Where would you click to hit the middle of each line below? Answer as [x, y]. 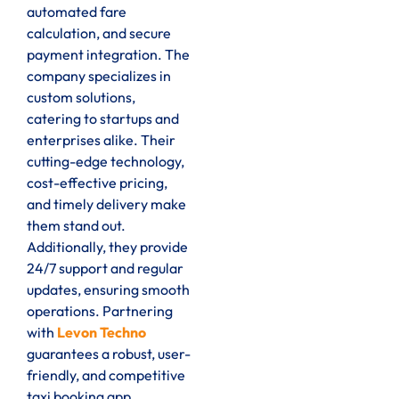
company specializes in [99, 75]
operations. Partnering [100, 310]
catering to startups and [103, 118]
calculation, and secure [99, 33]
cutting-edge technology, [106, 161]
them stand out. [76, 225]
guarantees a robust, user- [109, 353]
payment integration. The [108, 54]
